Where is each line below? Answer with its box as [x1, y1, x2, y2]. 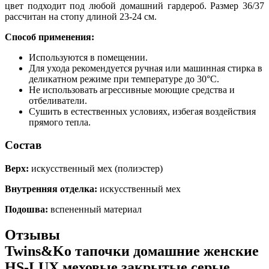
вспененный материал [48, 204, 142, 214]
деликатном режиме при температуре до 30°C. [29, 73, 219, 84]
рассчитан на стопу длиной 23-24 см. [5, 11, 157, 22]
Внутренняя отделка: [5, 183, 100, 194]
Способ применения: [5, 31, 94, 42]
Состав [5, 139, 41, 152]
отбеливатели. [29, 95, 87, 106]
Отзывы [5, 226, 60, 243]
